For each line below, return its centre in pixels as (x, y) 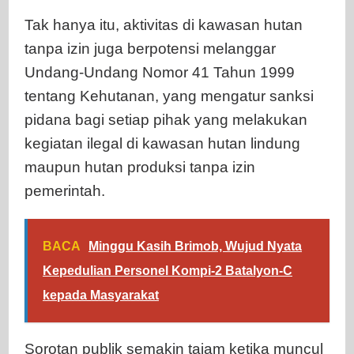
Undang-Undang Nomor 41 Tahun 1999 (160, 72)
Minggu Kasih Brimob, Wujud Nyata (195, 246)
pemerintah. (65, 190)
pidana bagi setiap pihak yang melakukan (166, 119)
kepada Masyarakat (101, 295)
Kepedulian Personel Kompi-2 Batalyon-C (168, 270)
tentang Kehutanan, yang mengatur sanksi (169, 96)
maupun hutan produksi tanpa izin (140, 167)
